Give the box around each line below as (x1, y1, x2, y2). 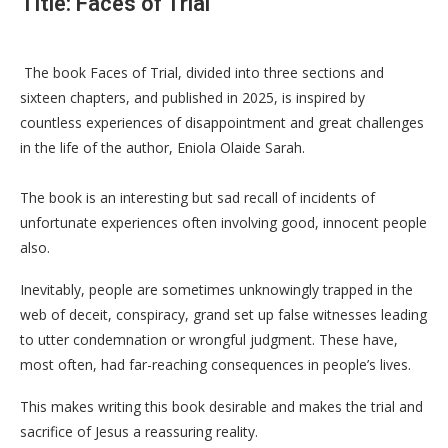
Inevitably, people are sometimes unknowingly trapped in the (20, 279, 413, 299)
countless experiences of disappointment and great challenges (20, 112, 424, 132)
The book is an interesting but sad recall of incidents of (20, 187, 375, 207)
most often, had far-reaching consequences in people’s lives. (20, 354, 411, 374)
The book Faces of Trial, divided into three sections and (20, 62, 384, 82)
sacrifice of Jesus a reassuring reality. (20, 421, 258, 441)
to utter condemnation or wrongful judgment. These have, (20, 329, 398, 349)
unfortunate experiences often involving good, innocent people (20, 212, 427, 232)
